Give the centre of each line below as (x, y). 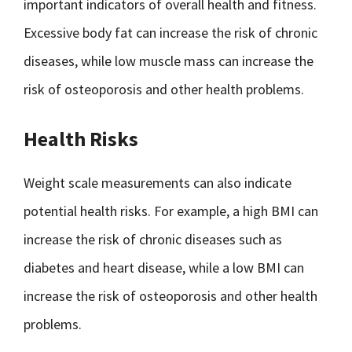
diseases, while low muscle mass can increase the (169, 61)
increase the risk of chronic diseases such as (153, 239)
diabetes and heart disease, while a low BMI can (164, 268)
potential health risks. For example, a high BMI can (171, 211)
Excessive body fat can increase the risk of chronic (170, 33)
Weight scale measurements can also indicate (158, 183)
